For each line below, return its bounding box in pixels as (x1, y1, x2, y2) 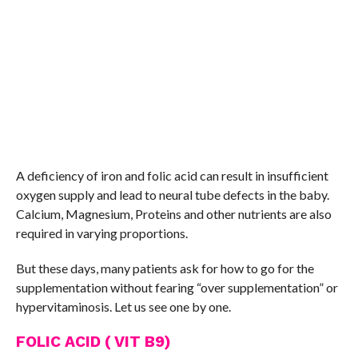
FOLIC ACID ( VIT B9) (15, 332, 171, 352)
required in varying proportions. (15, 225, 188, 241)
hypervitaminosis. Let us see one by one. (15, 299, 231, 315)
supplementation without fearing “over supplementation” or (15, 280, 338, 296)
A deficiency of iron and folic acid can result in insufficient (15, 168, 328, 184)
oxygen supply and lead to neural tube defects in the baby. (15, 187, 329, 203)
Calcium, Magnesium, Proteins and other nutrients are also (15, 206, 332, 222)
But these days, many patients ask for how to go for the (15, 261, 314, 276)
